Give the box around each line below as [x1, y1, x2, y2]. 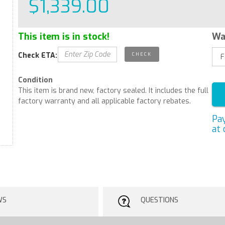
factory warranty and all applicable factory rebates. [18, 96, 191, 106]
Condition [18, 75, 53, 85]
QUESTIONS [141, 195, 179, 205]
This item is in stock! [18, 31, 109, 43]
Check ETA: [18, 51, 57, 60]
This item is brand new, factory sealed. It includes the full [18, 86, 208, 95]
